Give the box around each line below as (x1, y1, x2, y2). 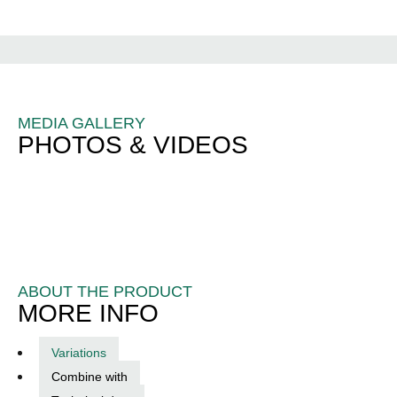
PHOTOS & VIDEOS (18, 130, 248, 159)
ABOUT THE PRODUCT (18, 282, 192, 300)
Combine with (51, 369, 128, 384)
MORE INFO (18, 299, 159, 327)
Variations (51, 345, 106, 360)
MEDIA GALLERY (18, 113, 145, 132)
